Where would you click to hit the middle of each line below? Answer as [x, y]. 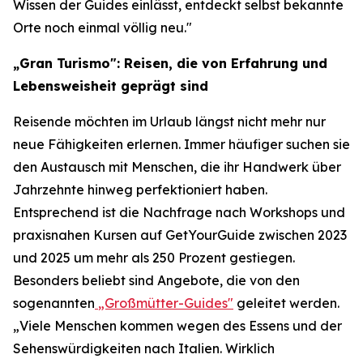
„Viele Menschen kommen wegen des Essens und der [177, 326]
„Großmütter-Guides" [166, 303]
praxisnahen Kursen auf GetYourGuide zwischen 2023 [180, 235]
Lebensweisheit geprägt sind [111, 86]
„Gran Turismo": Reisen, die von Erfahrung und [170, 63]
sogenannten [54, 303]
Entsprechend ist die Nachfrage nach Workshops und [179, 212]
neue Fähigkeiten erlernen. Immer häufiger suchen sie [181, 144]
